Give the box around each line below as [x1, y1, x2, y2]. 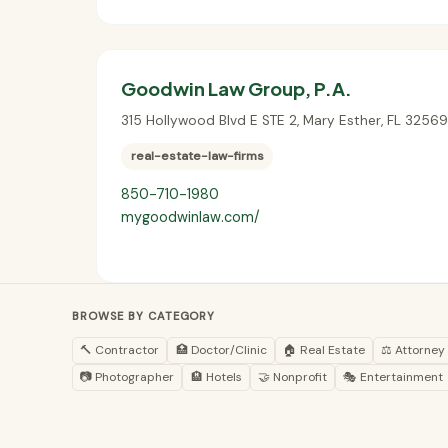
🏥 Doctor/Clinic [175, 341, 267, 358]
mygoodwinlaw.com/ [121, 208, 260, 227]
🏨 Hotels [190, 368, 242, 385]
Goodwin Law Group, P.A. [121, 77, 352, 101]
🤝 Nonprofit [257, 368, 327, 385]
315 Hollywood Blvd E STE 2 [121, 111, 297, 129]
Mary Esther [303, 111, 381, 129]
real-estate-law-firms [130, 148, 264, 165]
